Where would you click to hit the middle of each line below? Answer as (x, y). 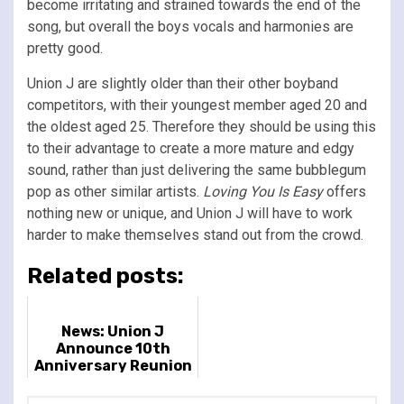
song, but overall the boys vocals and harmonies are (190, 26)
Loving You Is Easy (263, 191)
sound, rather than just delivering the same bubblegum (197, 170)
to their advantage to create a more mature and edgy (191, 148)
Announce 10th (113, 348)
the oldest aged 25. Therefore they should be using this (202, 126)
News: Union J (113, 331)
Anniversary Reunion (113, 365)
